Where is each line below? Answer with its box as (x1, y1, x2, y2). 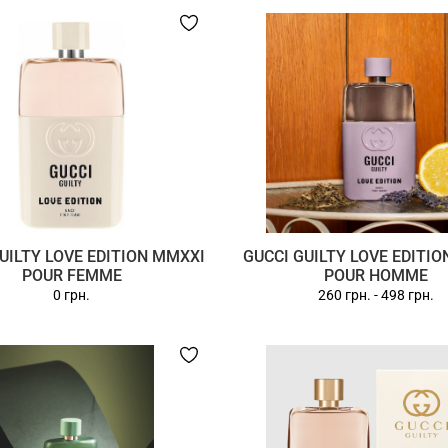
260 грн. (318, 287, 372, 303)
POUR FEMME (21, 266, 122, 285)
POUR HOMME (324, 266, 429, 285)
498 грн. (381, 287, 435, 303)
